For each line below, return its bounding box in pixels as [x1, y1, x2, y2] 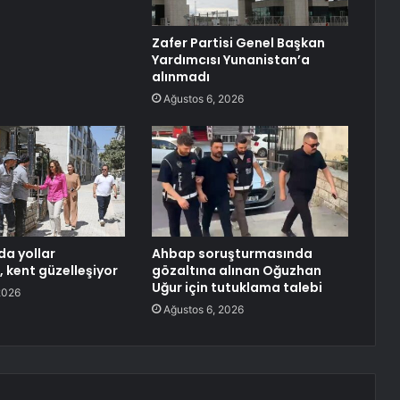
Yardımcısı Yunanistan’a [151, 51, 310, 70]
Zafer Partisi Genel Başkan [151, 34, 325, 53]
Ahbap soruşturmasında [151, 245, 312, 263]
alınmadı [151, 68, 210, 87]
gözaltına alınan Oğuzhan [151, 262, 321, 280]
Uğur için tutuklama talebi [151, 279, 322, 297]
